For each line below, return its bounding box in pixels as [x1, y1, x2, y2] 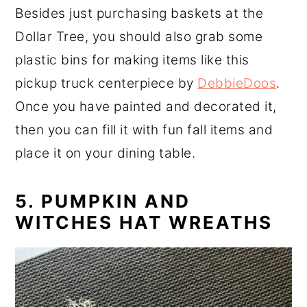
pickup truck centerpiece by [15, 75, 198, 92]
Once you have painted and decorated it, [15, 99, 277, 115]
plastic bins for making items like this [15, 52, 249, 69]
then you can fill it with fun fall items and [15, 122, 273, 138]
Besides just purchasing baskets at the [15, 5, 264, 22]
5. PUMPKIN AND [15, 191, 191, 212]
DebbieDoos [197, 75, 277, 92]
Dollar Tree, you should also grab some [15, 29, 263, 45]
